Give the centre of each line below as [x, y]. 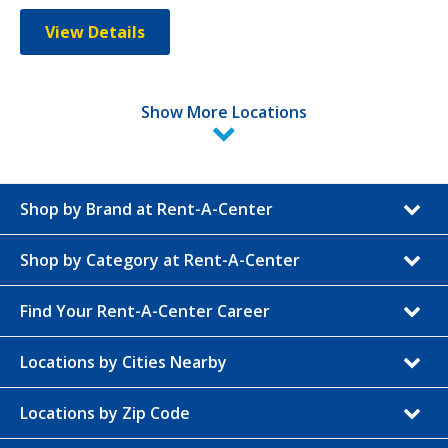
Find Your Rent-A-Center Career [145, 311]
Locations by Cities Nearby [123, 362]
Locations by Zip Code [105, 413]
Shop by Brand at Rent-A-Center [146, 209]
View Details [95, 32]
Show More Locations [224, 112]
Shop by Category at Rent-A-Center [160, 260]
